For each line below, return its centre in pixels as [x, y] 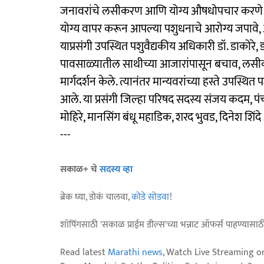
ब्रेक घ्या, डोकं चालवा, [96, 197]
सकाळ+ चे [80, 169]
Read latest [84, 252]
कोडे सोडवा [151, 197]
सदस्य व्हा [116, 169]
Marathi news [135, 252]
